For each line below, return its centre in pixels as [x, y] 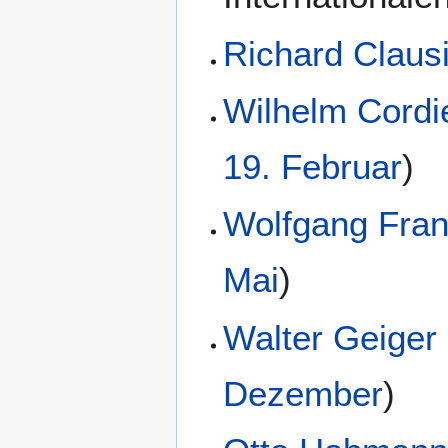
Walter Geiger [330, 337]
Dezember [303, 393]
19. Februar [313, 167]
